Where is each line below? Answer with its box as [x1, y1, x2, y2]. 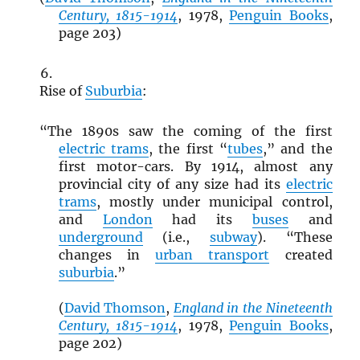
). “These [256, 229, 333, 246]
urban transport [155, 247, 270, 264]
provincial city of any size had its [58, 176, 286, 193]
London [102, 211, 153, 228]
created [269, 247, 333, 264]
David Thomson [63, 300, 166, 317]
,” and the [263, 141, 333, 157]
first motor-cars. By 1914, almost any [58, 158, 333, 175]
